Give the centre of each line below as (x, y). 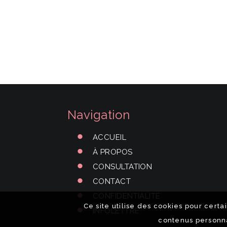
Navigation (99, 115)
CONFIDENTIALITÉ (127, 196)
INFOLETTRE (116, 211)
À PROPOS (113, 152)
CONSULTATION (123, 167)
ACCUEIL (110, 137)
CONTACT (112, 181)
